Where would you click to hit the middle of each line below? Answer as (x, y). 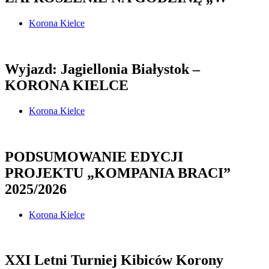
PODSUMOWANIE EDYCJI (94, 156)
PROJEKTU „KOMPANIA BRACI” (118, 173)
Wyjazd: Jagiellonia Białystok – (102, 69)
